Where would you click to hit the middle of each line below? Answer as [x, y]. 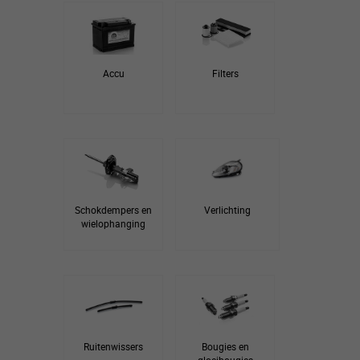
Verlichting [228, 210]
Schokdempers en [114, 210]
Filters [225, 73]
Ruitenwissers [114, 346]
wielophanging [114, 223]
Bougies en [225, 346]
